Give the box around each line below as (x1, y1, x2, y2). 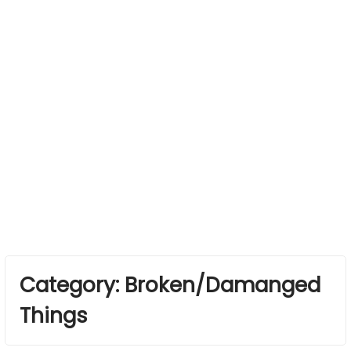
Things (19, 301, 88, 331)
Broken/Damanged (124, 270, 320, 300)
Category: (19, 270, 125, 300)
